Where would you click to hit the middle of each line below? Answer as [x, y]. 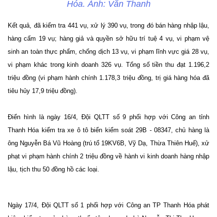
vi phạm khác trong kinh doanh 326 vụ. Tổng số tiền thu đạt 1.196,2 [108, 64]
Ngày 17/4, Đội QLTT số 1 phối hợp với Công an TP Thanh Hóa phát [108, 205]
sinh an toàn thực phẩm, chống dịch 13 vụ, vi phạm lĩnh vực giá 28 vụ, [108, 51]
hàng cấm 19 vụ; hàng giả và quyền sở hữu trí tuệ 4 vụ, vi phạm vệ [108, 38]
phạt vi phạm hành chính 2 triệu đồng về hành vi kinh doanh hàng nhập [108, 156]
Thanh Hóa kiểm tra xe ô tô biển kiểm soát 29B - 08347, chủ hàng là [108, 130]
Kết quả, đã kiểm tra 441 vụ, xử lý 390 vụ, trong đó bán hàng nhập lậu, [108, 25]
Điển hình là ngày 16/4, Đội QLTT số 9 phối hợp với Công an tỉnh [108, 117]
